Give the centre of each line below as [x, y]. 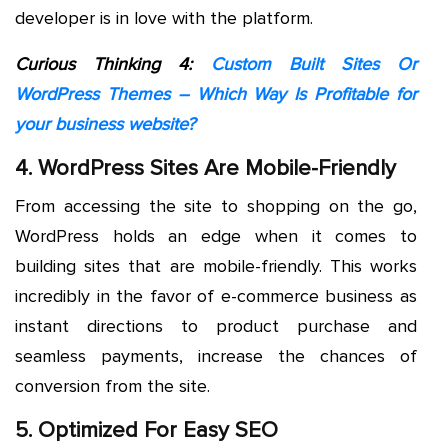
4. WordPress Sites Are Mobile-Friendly [205, 168]
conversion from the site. [112, 385]
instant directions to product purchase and [216, 325]
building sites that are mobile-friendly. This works [216, 265]
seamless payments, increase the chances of [216, 355]
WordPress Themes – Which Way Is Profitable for [216, 93]
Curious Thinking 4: [104, 63]
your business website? [107, 123]
